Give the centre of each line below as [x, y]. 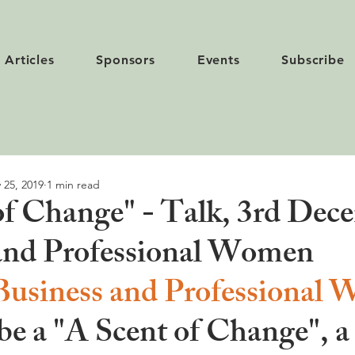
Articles [30, 60]
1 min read [73, 184]
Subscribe [313, 60]
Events [218, 60]
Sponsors [126, 60]
